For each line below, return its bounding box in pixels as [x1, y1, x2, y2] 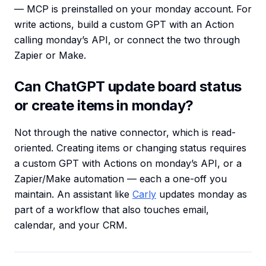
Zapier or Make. [14, 49, 86, 62]
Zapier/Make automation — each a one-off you [14, 173, 227, 185]
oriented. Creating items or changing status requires [14, 142, 246, 154]
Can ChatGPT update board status [14, 78, 242, 96]
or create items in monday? [14, 97, 194, 115]
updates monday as [156, 188, 247, 201]
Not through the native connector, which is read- [14, 126, 236, 139]
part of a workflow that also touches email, [14, 204, 209, 216]
